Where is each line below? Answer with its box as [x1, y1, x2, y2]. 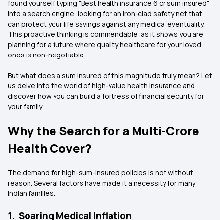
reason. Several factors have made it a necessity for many [8, 178, 195, 188]
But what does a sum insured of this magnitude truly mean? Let [8, 71, 212, 80]
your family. [8, 102, 43, 111]
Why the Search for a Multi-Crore [8, 122, 199, 138]
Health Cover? [8, 140, 92, 156]
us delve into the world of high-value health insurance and [8, 81, 195, 90]
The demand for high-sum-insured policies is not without [8, 168, 193, 177]
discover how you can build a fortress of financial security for [8, 91, 204, 101]
